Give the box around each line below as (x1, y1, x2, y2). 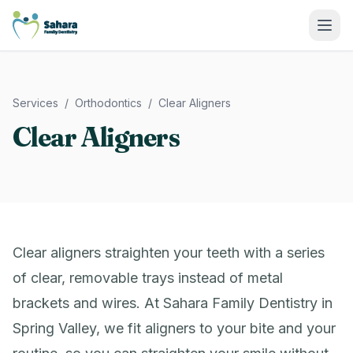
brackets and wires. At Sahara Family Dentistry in (13, 295, 333, 311)
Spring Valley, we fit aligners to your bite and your (13, 320, 336, 336)
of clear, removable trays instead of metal (13, 269, 283, 286)
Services (13, 96, 58, 110)
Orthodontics (75, 96, 142, 110)
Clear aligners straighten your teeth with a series (13, 244, 325, 261)
